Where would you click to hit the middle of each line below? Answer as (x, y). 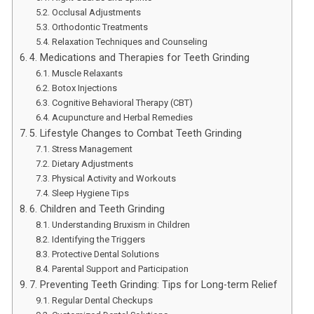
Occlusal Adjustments (96, 12)
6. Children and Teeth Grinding (97, 209)
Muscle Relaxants (87, 73)
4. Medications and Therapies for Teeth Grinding (140, 58)
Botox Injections (84, 88)
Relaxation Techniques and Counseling (129, 42)
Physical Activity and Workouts (114, 178)
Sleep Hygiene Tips (90, 193)
